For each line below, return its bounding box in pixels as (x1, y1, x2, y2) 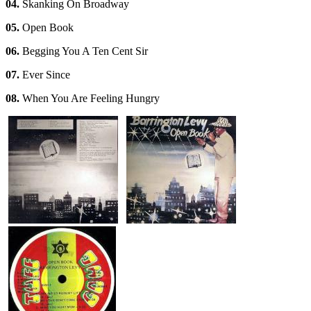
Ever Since (19, 69, 70, 81)
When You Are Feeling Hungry (19, 92, 160, 105)
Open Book (19, 22, 74, 34)
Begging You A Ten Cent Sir (19, 45, 148, 58)
